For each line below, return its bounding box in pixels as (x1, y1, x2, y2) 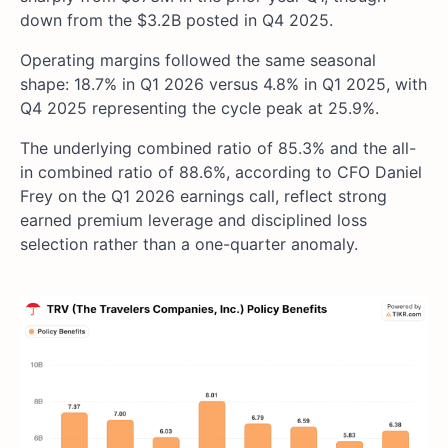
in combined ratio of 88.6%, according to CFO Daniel (20, 162, 422, 183)
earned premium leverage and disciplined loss (20, 210, 367, 231)
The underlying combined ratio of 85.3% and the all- (20, 138, 416, 159)
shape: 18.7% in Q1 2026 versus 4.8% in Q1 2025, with (20, 74, 427, 95)
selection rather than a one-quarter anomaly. (20, 234, 358, 255)
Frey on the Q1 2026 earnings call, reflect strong (20, 186, 387, 207)
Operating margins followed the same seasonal (20, 50, 376, 71)
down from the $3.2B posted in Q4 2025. (20, 10, 333, 31)
